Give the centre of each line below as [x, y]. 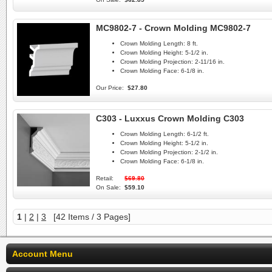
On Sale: [108, 188]
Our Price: [110, 88]
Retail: [105, 178]
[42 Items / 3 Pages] [88, 217]
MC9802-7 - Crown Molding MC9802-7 [173, 28]
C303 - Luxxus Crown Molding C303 [170, 118]
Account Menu [42, 254]
